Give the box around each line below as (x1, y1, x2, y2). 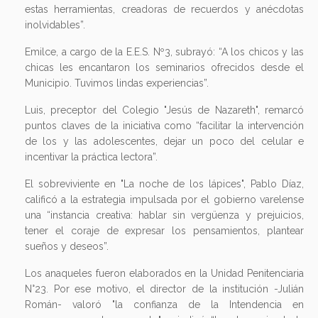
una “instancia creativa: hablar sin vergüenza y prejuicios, (25, 209, 304, 221)
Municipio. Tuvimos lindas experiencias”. (25, 77, 209, 89)
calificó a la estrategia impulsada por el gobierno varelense (25, 193, 304, 205)
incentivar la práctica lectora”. (25, 150, 158, 163)
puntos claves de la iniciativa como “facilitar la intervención (25, 119, 304, 131)
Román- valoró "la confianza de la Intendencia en (25, 298, 304, 310)
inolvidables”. (25, 18, 85, 31)
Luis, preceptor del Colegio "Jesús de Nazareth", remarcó (25, 104, 304, 116)
